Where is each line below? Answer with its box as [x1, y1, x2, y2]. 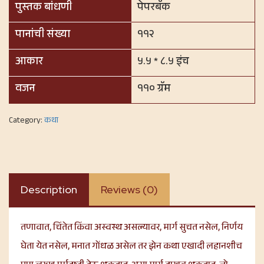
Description [21, 183, 77, 197]
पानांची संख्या [15, 27, 70, 45]
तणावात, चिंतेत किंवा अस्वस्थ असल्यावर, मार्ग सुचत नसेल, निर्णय [21, 220, 243, 237]
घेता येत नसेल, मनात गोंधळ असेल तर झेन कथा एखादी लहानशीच [21, 239, 242, 256]
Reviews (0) [101, 183, 158, 197]
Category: [9, 114, 44, 129]
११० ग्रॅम [137, 81, 170, 99]
